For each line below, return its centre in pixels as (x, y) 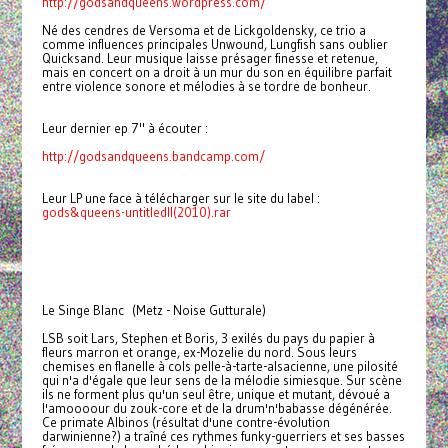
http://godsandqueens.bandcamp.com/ (153, 156)
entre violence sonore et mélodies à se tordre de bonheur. (206, 86)
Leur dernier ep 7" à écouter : (124, 128)
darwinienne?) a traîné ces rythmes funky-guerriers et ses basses (223, 436)
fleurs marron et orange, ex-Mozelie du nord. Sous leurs (199, 352)
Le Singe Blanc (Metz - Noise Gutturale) (153, 310)
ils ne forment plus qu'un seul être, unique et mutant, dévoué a (215, 394)
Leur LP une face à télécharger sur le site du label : (180, 198)
